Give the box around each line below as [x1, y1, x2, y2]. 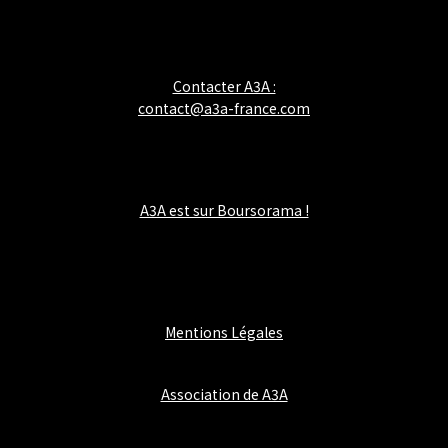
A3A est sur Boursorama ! [139, 200, 309, 220]
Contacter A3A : [172, 76, 276, 96]
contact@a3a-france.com [138, 98, 310, 118]
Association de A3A [160, 384, 288, 404]
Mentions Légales [165, 322, 283, 342]
